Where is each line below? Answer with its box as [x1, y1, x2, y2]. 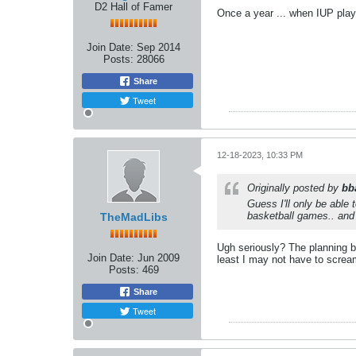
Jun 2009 [137, 252, 180, 264]
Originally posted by [247, 182, 342, 194]
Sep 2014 [137, 41, 180, 53]
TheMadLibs [99, 211, 168, 223]
